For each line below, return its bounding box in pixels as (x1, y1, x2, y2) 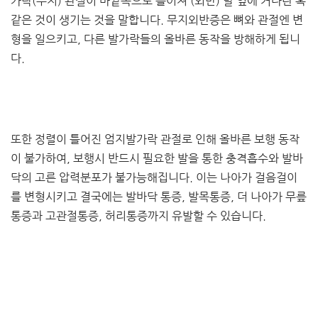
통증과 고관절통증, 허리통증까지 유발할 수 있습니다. (11, 210, 266, 222)
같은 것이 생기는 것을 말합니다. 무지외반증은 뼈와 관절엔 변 (11, 14, 303, 26)
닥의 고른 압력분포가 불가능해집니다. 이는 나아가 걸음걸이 (11, 172, 297, 184)
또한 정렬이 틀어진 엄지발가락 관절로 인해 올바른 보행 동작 (11, 133, 300, 146)
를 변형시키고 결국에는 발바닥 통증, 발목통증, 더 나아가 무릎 (11, 191, 307, 203)
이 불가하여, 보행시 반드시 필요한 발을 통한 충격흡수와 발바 (11, 153, 303, 165)
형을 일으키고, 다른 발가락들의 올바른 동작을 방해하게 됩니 (11, 33, 300, 45)
